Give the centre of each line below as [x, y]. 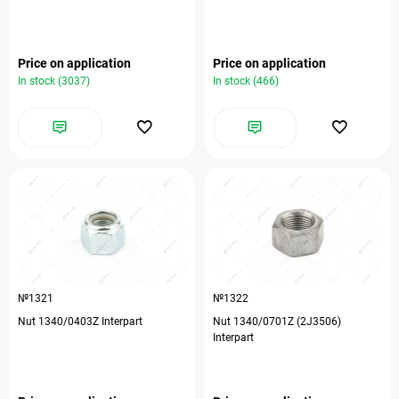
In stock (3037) [54, 81]
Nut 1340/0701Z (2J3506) [277, 322]
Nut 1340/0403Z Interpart [80, 322]
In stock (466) [246, 81]
